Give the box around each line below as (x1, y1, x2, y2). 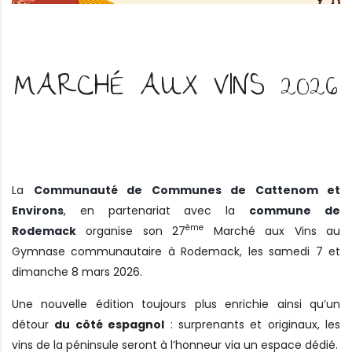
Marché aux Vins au (203, 222, 341, 239)
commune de (249, 202, 341, 218)
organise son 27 (76, 222, 186, 239)
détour (12, 316, 55, 332)
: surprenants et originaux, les (164, 316, 340, 332)
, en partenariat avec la (64, 202, 250, 218)
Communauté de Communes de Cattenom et (33, 181, 340, 198)
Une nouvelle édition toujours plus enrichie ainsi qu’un (12, 295, 340, 312)
